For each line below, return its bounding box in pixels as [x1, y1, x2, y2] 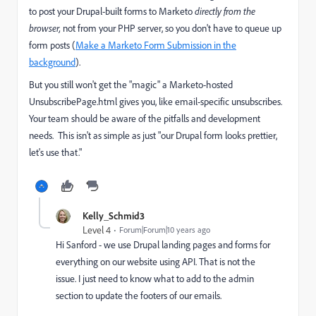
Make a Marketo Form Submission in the [75, 38, 236, 51]
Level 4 [83, 223, 111, 236]
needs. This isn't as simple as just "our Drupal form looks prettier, [29, 128, 277, 142]
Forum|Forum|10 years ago [119, 224, 210, 235]
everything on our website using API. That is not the [56, 255, 255, 268]
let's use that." [29, 145, 82, 159]
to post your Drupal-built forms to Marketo [29, 4, 195, 18]
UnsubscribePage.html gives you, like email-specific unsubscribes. [29, 95, 284, 108]
